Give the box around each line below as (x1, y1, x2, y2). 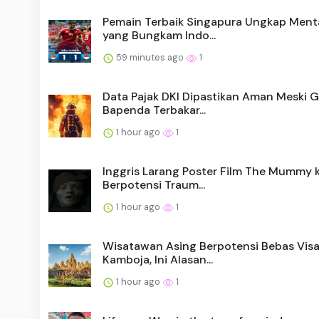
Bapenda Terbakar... (103, 103, 206, 118)
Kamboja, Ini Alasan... (103, 252, 213, 268)
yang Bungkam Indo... (103, 28, 216, 43)
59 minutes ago (114, 51, 186, 64)
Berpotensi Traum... (103, 177, 205, 193)
